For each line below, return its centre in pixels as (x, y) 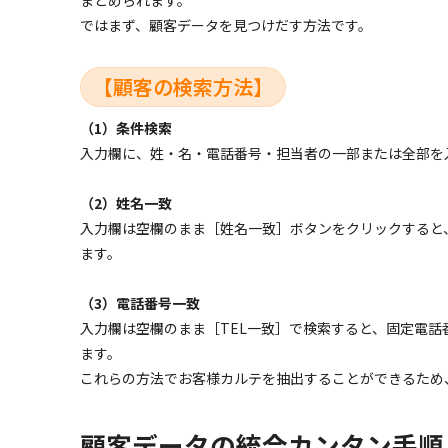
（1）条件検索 (126, 128)
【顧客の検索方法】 (183, 86)
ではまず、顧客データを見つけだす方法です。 (226, 24)
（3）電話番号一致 (140, 303)
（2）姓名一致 (126, 203)
